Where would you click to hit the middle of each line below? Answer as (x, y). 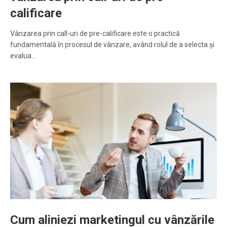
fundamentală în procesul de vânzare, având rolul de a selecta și (112, 45)
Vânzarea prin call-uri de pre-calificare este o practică (95, 34)
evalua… (23, 56)
